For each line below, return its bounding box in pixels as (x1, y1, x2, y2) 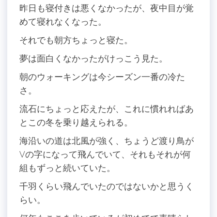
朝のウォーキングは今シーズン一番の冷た (19, 71, 185, 82)
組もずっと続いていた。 (19, 162, 115, 173)
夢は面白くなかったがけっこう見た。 (19, 53, 168, 63)
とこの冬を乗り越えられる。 (19, 117, 133, 127)
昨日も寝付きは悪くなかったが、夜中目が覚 (19, 2, 194, 13)
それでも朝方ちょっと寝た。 (19, 34, 133, 45)
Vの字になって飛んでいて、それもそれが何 (19, 149, 191, 159)
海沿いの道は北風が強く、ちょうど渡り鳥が (19, 135, 194, 146)
